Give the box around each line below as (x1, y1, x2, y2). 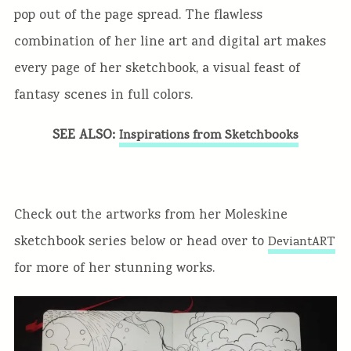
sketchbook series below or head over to (13, 233, 268, 253)
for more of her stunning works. (13, 259, 215, 280)
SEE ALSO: (52, 125, 119, 146)
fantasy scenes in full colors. (13, 85, 193, 106)
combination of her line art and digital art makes (13, 32, 326, 52)
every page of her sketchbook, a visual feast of (13, 59, 300, 79)
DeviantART (267, 233, 335, 253)
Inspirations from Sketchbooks (119, 126, 299, 146)
